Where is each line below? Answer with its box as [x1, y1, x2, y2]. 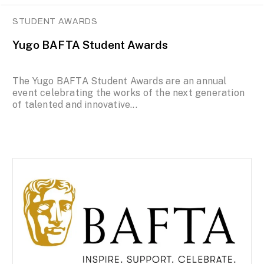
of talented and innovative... [12, 99, 137, 111]
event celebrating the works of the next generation [12, 87, 245, 99]
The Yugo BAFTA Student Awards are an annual [12, 75, 227, 87]
